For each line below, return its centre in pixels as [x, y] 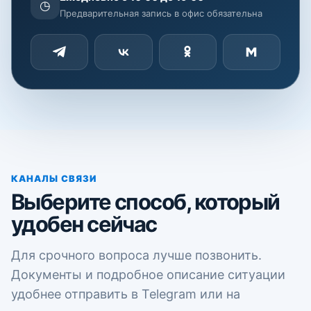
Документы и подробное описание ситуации [148, 275]
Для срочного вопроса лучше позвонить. [136, 255]
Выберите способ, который [145, 202]
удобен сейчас [84, 224]
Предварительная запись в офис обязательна [161, 13]
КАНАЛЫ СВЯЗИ [54, 178]
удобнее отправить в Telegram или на [126, 294]
